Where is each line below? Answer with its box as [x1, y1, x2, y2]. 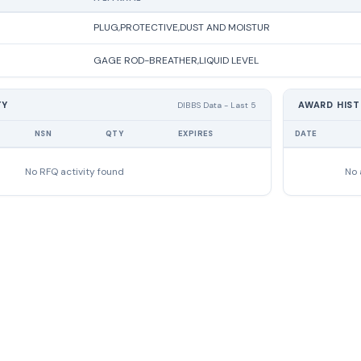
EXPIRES [178, 129, 214, 139]
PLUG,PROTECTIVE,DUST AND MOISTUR [93, 21, 270, 34]
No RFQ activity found [25, 165, 124, 178]
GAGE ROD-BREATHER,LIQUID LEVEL [93, 54, 259, 67]
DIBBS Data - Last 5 [177, 99, 256, 110]
